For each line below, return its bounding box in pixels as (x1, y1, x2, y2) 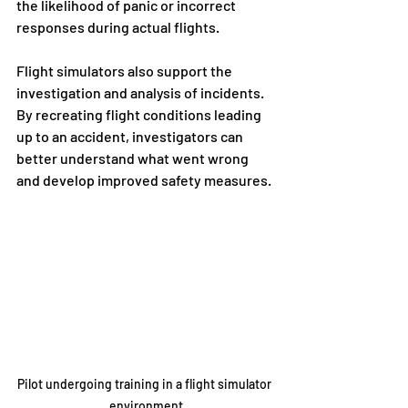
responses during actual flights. (16, 18, 219, 36)
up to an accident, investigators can (16, 127, 246, 146)
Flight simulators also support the (16, 62, 235, 80)
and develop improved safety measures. (16, 171, 271, 189)
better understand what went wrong (16, 149, 251, 168)
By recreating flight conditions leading (16, 106, 264, 124)
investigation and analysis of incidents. (16, 84, 267, 102)
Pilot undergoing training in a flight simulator (17, 375, 274, 392)
